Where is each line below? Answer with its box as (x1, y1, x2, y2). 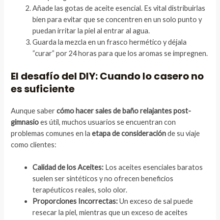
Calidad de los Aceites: (32, 163, 104, 172)
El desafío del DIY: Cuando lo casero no (11, 69, 204, 83)
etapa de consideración (92, 129, 166, 138)
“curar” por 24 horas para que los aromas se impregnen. (32, 49, 208, 58)
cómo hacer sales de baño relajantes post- (56, 107, 192, 115)
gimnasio (11, 118, 39, 127)
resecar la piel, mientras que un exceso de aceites (32, 208, 188, 217)
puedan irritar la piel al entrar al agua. (32, 27, 150, 35)
